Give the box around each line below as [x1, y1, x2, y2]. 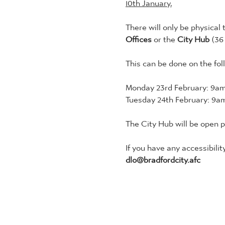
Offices [126, 28, 154, 46]
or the [154, 28, 177, 46]
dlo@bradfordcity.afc [126, 148, 200, 166]
